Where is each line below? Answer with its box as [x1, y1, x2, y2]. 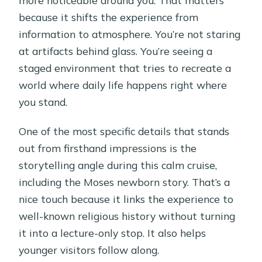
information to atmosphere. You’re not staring [19, 27, 241, 40]
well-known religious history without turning [19, 209, 236, 222]
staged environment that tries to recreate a [19, 61, 232, 74]
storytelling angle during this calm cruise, [19, 158, 218, 171]
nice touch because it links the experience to [19, 192, 234, 205]
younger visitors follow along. [19, 243, 160, 256]
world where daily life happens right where [19, 78, 227, 91]
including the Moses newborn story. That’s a [19, 175, 230, 188]
